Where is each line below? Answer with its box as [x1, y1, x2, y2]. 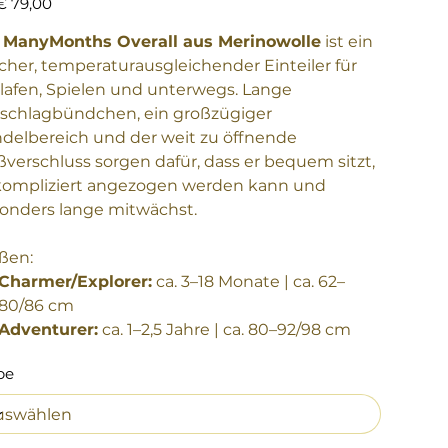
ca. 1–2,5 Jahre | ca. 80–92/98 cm [98, 320, 352, 340]
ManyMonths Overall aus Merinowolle [2, 32, 321, 52]
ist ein [320, 32, 373, 52]
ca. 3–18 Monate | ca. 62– [152, 272, 346, 292]
